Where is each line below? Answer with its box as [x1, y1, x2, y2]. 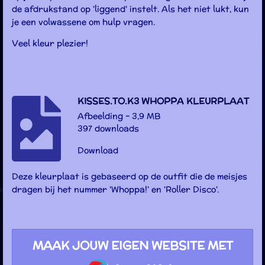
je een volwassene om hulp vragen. [12, 16, 155, 28]
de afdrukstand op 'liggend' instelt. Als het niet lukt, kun [12, 3, 249, 15]
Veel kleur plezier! [12, 37, 88, 50]
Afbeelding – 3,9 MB [77, 110, 160, 122]
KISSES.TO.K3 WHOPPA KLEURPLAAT [77, 95, 249, 108]
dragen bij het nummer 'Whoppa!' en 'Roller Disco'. [12, 183, 219, 195]
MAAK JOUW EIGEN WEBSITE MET [32, 236, 233, 254]
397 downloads [77, 122, 139, 135]
